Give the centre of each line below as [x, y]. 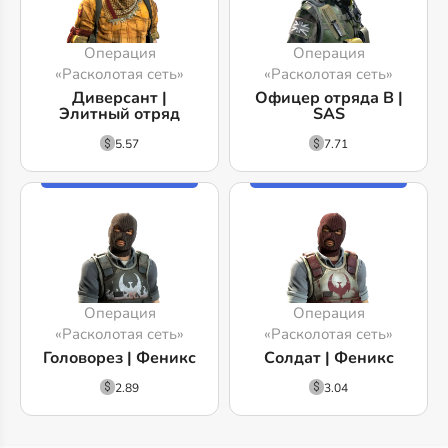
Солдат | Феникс [328, 357]
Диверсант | [119, 98]
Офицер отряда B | [328, 98]
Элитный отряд [119, 114]
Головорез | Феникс [119, 357]
